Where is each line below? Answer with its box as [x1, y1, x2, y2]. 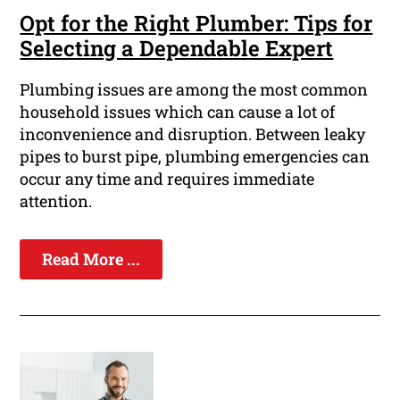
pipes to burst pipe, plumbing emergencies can [20, 146, 371, 168]
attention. [20, 190, 93, 212]
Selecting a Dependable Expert [20, 34, 334, 63]
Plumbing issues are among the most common [20, 79, 369, 101]
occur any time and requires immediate [20, 168, 315, 190]
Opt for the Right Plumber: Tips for [20, 9, 373, 38]
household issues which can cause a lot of [20, 101, 336, 123]
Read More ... [42, 248, 141, 271]
